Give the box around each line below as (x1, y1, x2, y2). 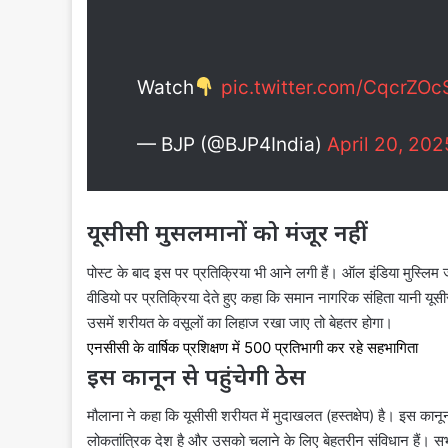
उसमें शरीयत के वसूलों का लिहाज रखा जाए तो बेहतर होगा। (87, 312, 393, 332)
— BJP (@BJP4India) (137, 133, 327, 157)
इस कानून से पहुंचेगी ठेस (87, 359, 306, 392)
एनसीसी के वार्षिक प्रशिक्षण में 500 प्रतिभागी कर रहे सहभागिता (87, 337, 418, 357)
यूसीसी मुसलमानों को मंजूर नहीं (87, 216, 367, 249)
